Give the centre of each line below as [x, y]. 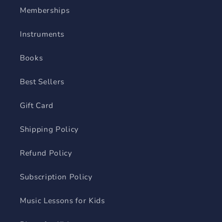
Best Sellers [42, 82]
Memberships [45, 10]
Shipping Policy [49, 129]
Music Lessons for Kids [62, 201]
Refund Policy [46, 153]
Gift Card [37, 106]
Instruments [42, 34]
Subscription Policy [56, 177]
